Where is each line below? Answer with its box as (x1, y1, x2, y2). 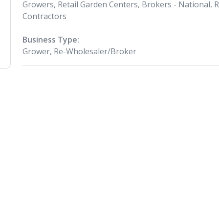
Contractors (22, 11, 66, 22)
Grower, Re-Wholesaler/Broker (22, 46, 136, 57)
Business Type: (22, 34, 79, 45)
